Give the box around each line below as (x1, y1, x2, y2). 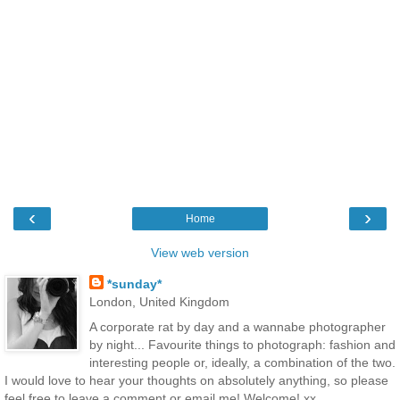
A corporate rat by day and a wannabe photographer (88, 319, 386, 334)
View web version (151, 246, 249, 261)
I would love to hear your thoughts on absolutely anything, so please (4, 372, 388, 387)
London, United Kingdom (88, 295, 229, 310)
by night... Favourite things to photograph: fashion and (88, 337, 396, 352)
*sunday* (106, 277, 162, 292)
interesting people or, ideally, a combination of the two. (88, 354, 396, 370)
